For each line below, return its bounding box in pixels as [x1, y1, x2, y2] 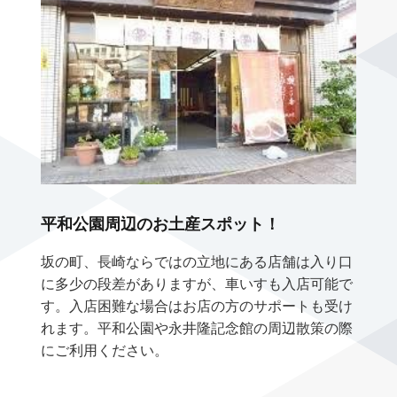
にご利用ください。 [41, 343, 169, 359]
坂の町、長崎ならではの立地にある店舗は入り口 [41, 254, 354, 270]
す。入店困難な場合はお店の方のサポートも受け [41, 299, 354, 315]
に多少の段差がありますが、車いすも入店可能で [41, 276, 354, 292]
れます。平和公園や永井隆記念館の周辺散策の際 [41, 321, 354, 337]
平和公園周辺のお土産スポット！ [41, 215, 281, 234]
